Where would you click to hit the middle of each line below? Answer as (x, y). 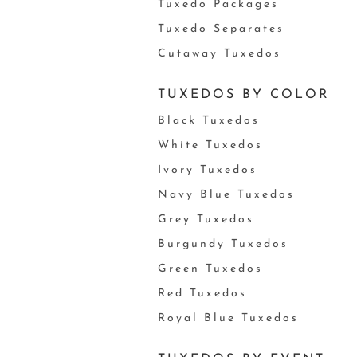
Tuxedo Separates (221, 29)
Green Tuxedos (210, 269)
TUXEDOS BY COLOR (243, 95)
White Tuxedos (210, 145)
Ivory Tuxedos (207, 170)
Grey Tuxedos (206, 220)
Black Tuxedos (208, 121)
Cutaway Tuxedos (219, 54)
